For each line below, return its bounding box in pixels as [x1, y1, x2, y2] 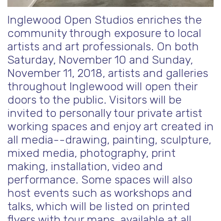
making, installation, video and [7, 159, 163, 173]
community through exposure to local [7, 26, 201, 40]
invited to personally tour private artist [7, 106, 202, 120]
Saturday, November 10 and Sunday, [7, 53, 193, 67]
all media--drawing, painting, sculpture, [7, 133, 211, 147]
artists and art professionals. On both [7, 39, 199, 53]
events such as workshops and [34, 186, 192, 200]
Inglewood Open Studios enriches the [7, 13, 202, 27]
